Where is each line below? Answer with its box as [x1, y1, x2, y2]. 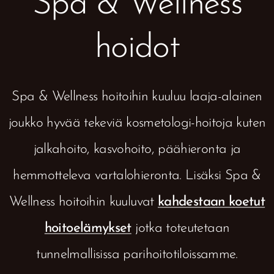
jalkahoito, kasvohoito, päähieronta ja [33, 143, 241, 157]
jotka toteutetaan [131, 221, 230, 235]
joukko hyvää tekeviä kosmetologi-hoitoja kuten [8, 116, 266, 130]
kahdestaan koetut [157, 195, 265, 209]
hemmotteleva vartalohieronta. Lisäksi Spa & [13, 169, 261, 183]
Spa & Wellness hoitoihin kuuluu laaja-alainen [12, 90, 262, 104]
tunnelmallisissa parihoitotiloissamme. [36, 248, 238, 262]
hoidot [94, 32, 180, 65]
